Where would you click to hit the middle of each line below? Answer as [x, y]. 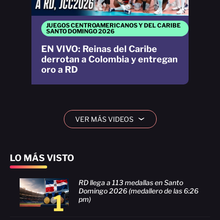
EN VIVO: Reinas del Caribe [99, 49]
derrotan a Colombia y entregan [110, 59]
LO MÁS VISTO [42, 158]
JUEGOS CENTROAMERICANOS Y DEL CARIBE [113, 25]
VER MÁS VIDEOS [104, 119]
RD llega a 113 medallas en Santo [131, 182]
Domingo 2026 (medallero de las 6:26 [138, 191]
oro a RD [60, 69]
